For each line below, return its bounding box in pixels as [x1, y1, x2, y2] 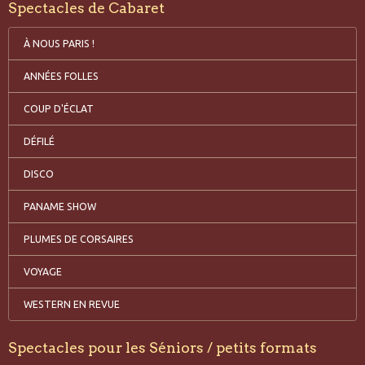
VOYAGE [23, 266, 62, 277]
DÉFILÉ [23, 135, 55, 147]
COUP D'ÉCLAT [23, 103, 94, 114]
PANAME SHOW [23, 200, 96, 212]
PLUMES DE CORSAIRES [23, 233, 134, 244]
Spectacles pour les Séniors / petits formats [8, 339, 317, 356]
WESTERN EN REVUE [23, 298, 120, 310]
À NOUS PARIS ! [23, 37, 95, 49]
